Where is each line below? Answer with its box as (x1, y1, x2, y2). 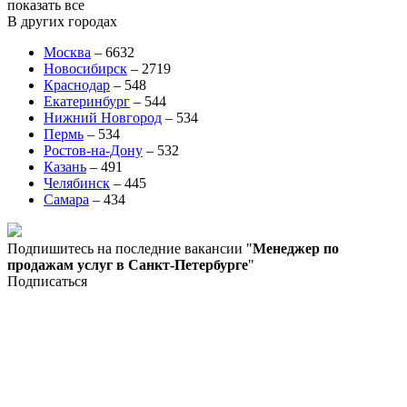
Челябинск (44, 174, 110, 191)
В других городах (7, 13, 117, 29)
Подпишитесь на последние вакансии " (7, 240, 253, 256)
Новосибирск (44, 60, 127, 76)
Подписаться (7, 273, 87, 289)
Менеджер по (253, 240, 339, 256)
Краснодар (44, 76, 110, 93)
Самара (44, 191, 89, 207)
